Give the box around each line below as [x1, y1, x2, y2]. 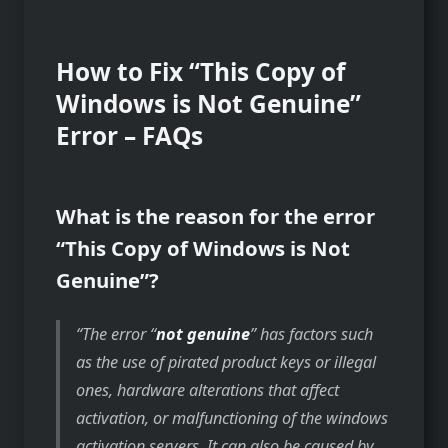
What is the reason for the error [56, 201, 375, 230]
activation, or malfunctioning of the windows [76, 406, 389, 429]
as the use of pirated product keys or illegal [76, 350, 377, 373]
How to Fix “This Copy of [56, 54, 345, 88]
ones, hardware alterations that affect [76, 378, 340, 401]
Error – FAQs [56, 118, 203, 152]
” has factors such [250, 322, 374, 345]
